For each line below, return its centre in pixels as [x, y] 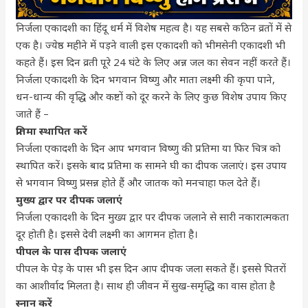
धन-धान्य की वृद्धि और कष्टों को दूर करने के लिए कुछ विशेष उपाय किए [152, 97]
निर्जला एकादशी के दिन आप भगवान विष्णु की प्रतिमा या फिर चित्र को [148, 148]
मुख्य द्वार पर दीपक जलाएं [69, 200]
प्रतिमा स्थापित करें [52, 131]
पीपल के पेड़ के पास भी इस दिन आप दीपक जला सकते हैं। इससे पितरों [151, 268]
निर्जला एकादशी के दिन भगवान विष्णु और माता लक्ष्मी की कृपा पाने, [146, 79]
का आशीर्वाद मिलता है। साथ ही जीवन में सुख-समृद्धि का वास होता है [146, 286]
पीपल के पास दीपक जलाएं [71, 251]
